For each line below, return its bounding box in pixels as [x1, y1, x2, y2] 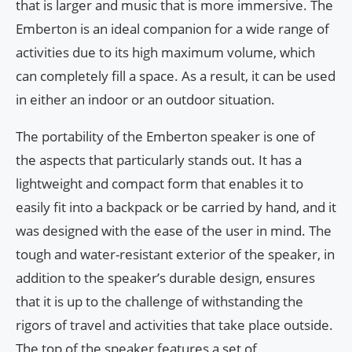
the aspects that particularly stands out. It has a [16, 150, 302, 169]
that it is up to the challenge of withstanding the [16, 291, 303, 310]
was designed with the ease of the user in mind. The [16, 221, 332, 240]
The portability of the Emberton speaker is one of [16, 126, 315, 145]
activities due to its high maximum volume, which [16, 42, 315, 61]
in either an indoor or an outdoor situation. [16, 90, 275, 108]
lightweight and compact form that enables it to [16, 174, 303, 192]
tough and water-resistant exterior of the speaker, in [16, 244, 335, 263]
